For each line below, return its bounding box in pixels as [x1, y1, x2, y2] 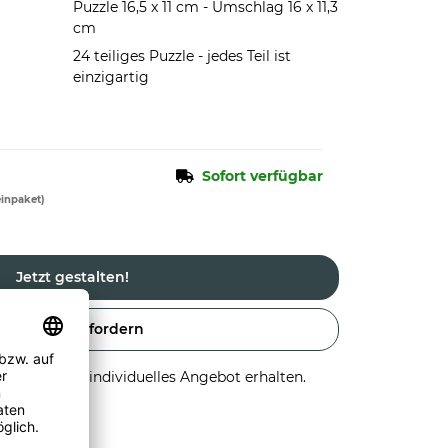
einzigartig [72, 68, 149, 86]
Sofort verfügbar [202, 167, 323, 185]
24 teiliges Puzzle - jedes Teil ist [72, 47, 291, 65]
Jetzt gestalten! [16, 268, 129, 286]
